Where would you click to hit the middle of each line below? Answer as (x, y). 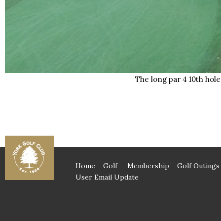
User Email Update (107, 177)
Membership (148, 166)
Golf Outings (198, 166)
